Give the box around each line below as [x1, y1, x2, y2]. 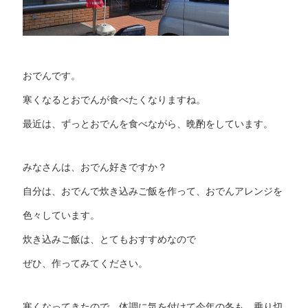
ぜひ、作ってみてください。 [22, 258, 148, 269]
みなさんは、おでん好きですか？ [22, 162, 167, 173]
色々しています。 [22, 210, 100, 221]
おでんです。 [22, 70, 80, 82]
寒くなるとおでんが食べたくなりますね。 [22, 94, 206, 106]
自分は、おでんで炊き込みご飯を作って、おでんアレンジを [22, 186, 283, 197]
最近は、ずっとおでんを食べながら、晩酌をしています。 [22, 118, 273, 130]
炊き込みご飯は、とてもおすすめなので [22, 234, 196, 245]
